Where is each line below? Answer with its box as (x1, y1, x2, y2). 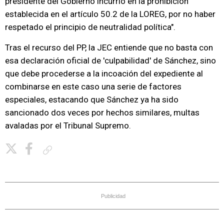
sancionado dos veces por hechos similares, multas (5, 107, 199, 117)
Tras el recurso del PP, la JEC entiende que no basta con (5, 42, 213, 52)
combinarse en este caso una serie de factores (5, 81, 181, 91)
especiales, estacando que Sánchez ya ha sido (5, 94, 178, 104)
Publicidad (101, 193, 125, 199)
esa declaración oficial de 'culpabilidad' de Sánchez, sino (5, 55, 216, 65)
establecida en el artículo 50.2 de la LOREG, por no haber (5, 9, 215, 19)
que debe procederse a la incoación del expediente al (5, 68, 203, 78)
